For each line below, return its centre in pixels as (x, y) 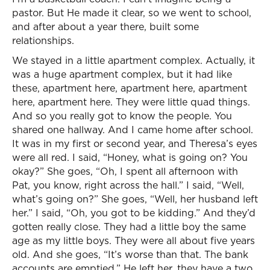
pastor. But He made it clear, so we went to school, (132, 13)
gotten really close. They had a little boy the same (129, 227)
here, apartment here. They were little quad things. (131, 102)
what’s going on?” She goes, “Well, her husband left (135, 199)
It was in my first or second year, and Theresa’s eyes (135, 143)
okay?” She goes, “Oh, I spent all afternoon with (125, 171)
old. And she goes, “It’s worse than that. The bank (130, 254)
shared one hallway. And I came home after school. (133, 130)
